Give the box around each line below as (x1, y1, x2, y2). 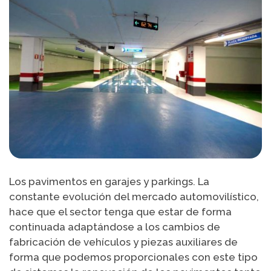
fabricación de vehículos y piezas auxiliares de (9, 235, 238, 248)
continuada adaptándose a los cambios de (9, 220, 220, 233)
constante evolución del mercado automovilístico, (9, 190, 259, 203)
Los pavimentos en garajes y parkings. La (9, 175, 209, 188)
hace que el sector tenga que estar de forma (9, 205, 232, 218)
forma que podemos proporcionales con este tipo (9, 250, 258, 263)
